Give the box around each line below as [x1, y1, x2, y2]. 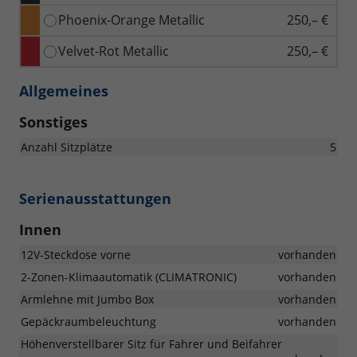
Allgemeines [19, 81, 108, 101]
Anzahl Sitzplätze [21, 139, 112, 155]
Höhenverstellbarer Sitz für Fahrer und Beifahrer [21, 336, 282, 352]
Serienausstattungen [19, 189, 171, 209]
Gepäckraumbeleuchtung [21, 314, 156, 330]
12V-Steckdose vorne [21, 247, 131, 263]
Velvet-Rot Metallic [58, 42, 169, 61]
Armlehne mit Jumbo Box [21, 292, 154, 308]
